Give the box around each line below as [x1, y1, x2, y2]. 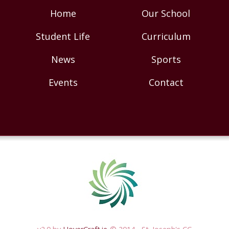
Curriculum [141, 30, 191, 42]
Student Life [36, 30, 90, 42]
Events [48, 76, 78, 88]
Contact [148, 76, 184, 88]
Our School [142, 7, 191, 19]
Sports [151, 53, 181, 65]
